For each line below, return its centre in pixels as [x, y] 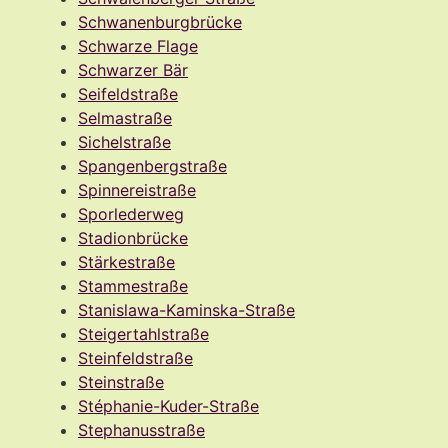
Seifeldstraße [128, 93]
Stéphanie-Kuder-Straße [168, 405]
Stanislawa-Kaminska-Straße [186, 309]
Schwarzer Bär [133, 69]
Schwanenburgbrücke [160, 21]
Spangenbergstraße [152, 165]
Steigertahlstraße [143, 333]
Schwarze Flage [138, 45]
